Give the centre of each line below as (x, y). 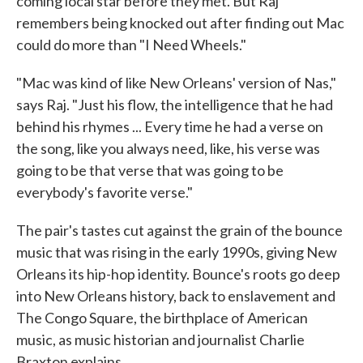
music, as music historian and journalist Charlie (160, 339)
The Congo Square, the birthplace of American (162, 317)
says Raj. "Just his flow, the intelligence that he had (175, 104)
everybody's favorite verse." (105, 192)
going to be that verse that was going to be (150, 170)
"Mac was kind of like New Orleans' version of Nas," (176, 82)
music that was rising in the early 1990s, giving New (177, 252)
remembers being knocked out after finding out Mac (180, 22)
